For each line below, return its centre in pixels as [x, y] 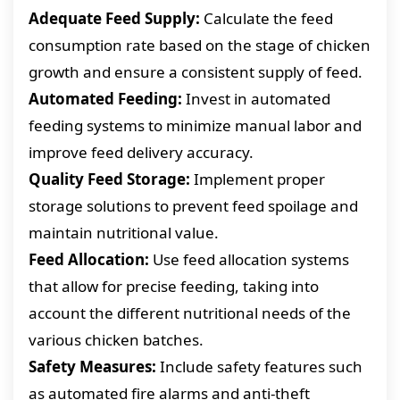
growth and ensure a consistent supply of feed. [196, 72]
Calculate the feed [267, 18]
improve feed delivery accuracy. [141, 152]
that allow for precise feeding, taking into [174, 286]
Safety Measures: [92, 367]
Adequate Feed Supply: [114, 18]
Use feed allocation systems [249, 259]
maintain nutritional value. [124, 233]
